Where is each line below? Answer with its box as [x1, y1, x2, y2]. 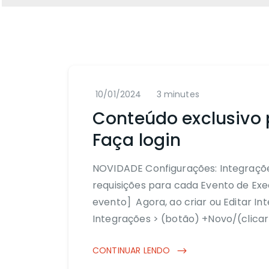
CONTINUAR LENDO [92, 244, 173, 256]
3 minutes [156, 88, 199, 100]
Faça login [92, 128, 181, 152]
